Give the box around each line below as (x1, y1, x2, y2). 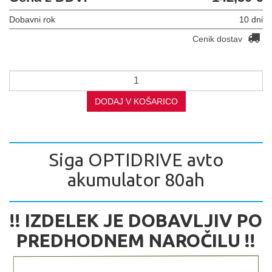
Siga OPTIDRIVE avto (49, 149, 223, 170)
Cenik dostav (192, 33, 245, 44)
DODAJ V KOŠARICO (94, 96, 178, 106)
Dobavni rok (9, 14, 55, 24)
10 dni (239, 14, 263, 24)
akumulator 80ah (67, 169, 205, 190)
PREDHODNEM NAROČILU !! (16, 229, 256, 251)
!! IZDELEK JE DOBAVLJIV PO (10, 209, 262, 231)
